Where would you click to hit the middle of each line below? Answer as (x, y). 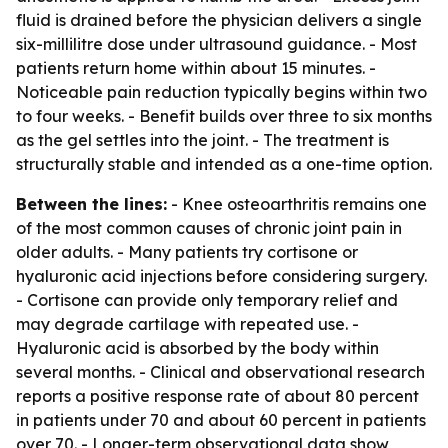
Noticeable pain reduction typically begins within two (221, 92)
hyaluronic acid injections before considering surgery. (221, 276)
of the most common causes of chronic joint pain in (209, 228)
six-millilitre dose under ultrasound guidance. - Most (216, 44)
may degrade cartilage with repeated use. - (187, 324)
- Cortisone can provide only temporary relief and (207, 300)
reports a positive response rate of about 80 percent (217, 396)
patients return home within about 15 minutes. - (196, 68)
